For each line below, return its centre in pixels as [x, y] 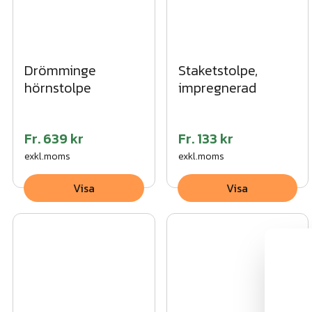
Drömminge [60, 71]
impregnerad [217, 88]
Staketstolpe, [218, 71]
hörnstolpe [58, 88]
